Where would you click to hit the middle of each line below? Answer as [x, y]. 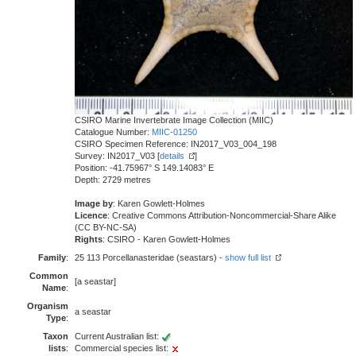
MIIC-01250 [174, 132]
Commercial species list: [123, 348]
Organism [48, 306]
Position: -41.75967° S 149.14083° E [144, 168]
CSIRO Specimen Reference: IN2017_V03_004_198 [176, 144]
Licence [91, 216]
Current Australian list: [118, 336]
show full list [248, 257]
